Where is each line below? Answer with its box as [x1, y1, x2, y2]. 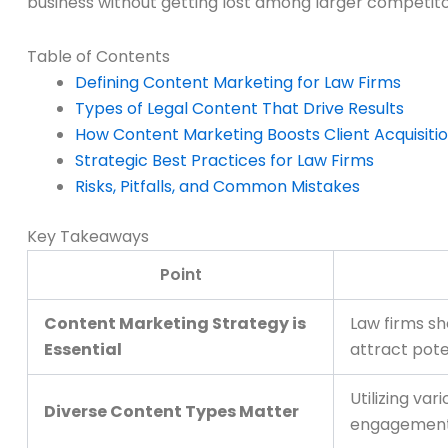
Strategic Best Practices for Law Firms [75, 149, 374, 173]
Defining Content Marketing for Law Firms [75, 71, 401, 95]
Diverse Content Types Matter [44, 400, 299, 424]
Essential [44, 338, 122, 362]
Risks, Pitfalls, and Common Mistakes [75, 175, 360, 199]
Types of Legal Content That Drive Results [75, 97, 404, 121]
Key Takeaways [27, 225, 149, 249]
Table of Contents [27, 45, 170, 69]
